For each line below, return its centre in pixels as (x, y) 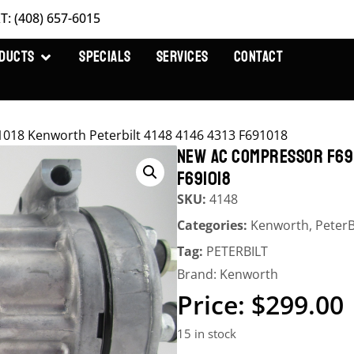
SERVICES (182, 57)
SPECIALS (105, 57)
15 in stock (207, 333)
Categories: (214, 225)
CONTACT (258, 57)
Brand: (198, 274)
